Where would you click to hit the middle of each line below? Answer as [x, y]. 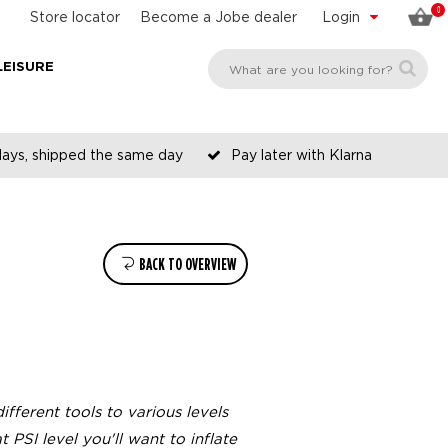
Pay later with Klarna [301, 154]
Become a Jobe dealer [218, 16]
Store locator [75, 16]
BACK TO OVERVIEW [186, 264]
